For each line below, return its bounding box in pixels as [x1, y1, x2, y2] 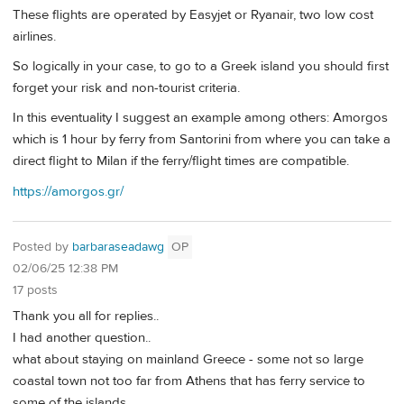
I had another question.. [13, 329, 151, 347]
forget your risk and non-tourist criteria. [13, 78, 240, 96]
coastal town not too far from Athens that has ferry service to [13, 372, 365, 390]
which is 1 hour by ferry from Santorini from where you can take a [13, 131, 390, 149]
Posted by [13, 239, 72, 256]
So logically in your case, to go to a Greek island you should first [13, 57, 389, 75]
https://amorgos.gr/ [13, 182, 124, 200]
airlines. [13, 27, 56, 45]
